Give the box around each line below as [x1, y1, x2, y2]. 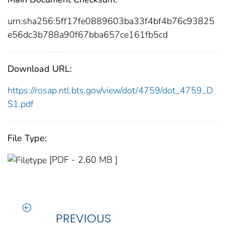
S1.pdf [8, 97, 34, 110]
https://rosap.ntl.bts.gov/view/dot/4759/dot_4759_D [8, 84, 213, 96]
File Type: [8, 132, 47, 144]
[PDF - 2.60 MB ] [49, 153, 118, 166]
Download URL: [8, 62, 72, 75]
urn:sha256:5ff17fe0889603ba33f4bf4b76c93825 [8, 15, 214, 27]
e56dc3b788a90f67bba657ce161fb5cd [8, 28, 168, 41]
